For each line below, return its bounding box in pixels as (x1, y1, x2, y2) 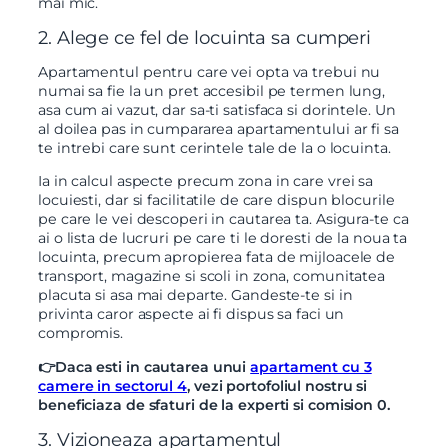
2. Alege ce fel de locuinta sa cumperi (38, 25, 372, 49)
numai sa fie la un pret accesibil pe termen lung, (38, 81, 386, 100)
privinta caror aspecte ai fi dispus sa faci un (38, 305, 345, 324)
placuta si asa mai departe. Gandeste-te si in (38, 286, 353, 305)
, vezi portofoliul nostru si (187, 376, 368, 395)
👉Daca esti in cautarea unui (38, 357, 251, 376)
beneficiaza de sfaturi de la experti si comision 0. (38, 395, 390, 414)
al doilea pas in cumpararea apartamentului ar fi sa (38, 119, 399, 138)
